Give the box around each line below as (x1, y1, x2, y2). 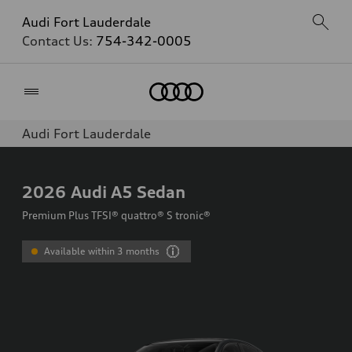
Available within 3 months (44, 245, 160, 257)
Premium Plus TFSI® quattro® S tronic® (22, 209, 211, 222)
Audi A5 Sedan (71, 181, 185, 202)
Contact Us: (22, 33, 96, 49)
